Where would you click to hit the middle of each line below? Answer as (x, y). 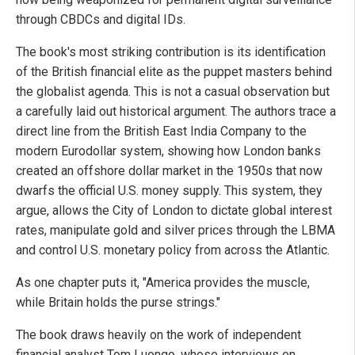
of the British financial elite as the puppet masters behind (174, 71)
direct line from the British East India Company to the (161, 131)
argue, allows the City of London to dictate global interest (174, 210)
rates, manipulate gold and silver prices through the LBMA (176, 230)
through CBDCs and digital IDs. (101, 19)
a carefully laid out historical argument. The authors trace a (176, 111)
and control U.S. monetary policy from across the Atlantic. (173, 250)
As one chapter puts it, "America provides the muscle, (163, 282)
